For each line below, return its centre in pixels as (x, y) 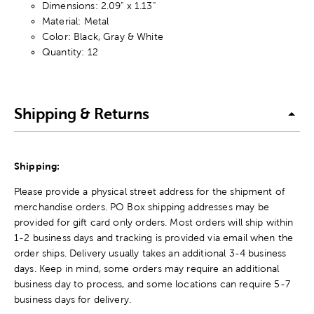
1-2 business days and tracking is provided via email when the (154, 237)
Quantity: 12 (70, 52)
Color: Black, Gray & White (103, 36)
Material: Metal (76, 21)
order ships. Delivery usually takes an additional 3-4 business (150, 253)
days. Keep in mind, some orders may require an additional (147, 268)
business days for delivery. (74, 299)
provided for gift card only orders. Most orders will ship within (154, 222)
